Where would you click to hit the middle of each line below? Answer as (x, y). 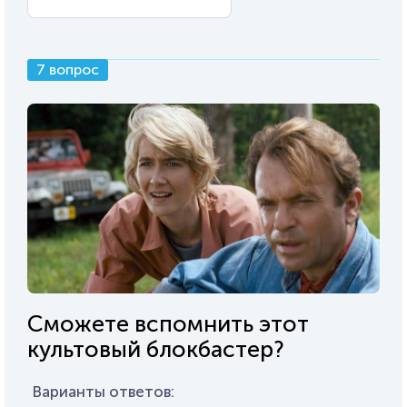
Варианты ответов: (103, 391)
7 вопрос (68, 70)
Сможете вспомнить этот (168, 323)
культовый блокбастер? (156, 349)
